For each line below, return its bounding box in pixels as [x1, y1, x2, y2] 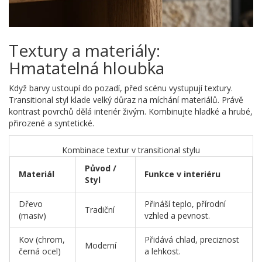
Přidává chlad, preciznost [144, 233, 239, 245]
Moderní [85, 239, 116, 251]
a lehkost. [144, 245, 181, 257]
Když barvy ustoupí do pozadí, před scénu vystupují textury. [9, 82, 233, 94]
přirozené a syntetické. [9, 117, 94, 129]
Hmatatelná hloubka [9, 56, 164, 79]
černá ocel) [19, 245, 61, 257]
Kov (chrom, [19, 233, 65, 245]
